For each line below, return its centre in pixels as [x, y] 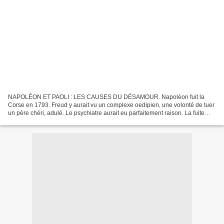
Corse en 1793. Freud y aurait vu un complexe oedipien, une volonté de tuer [111, 105]
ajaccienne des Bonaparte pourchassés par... [69, 121]
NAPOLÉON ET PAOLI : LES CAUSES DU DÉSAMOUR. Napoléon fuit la [106, 97]
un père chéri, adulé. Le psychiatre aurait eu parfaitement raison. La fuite [106, 113]
